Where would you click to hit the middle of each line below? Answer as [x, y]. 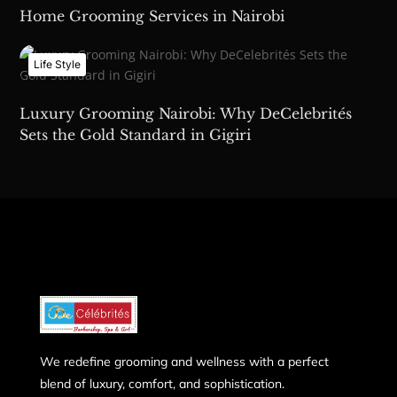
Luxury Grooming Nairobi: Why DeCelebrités [186, 113]
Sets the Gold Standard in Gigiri [136, 135]
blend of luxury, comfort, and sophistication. [162, 384]
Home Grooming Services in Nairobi [152, 16]
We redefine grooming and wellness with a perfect [184, 362]
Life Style [58, 64]
